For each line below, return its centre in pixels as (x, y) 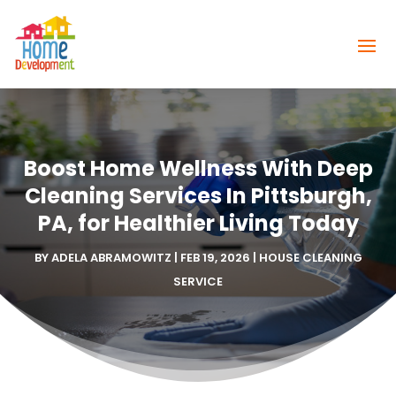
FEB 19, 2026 (215, 257)
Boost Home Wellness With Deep (198, 168)
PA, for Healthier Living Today (198, 223)
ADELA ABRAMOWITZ (111, 257)
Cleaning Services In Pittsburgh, (198, 195)
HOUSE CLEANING (310, 257)
